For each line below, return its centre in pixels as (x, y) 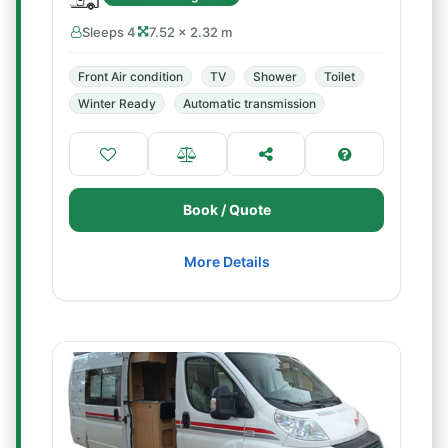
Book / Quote (226, 209)
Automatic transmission (249, 103)
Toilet (339, 76)
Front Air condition (130, 76)
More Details (226, 261)
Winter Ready (117, 103)
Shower (275, 76)
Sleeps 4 (109, 32)
